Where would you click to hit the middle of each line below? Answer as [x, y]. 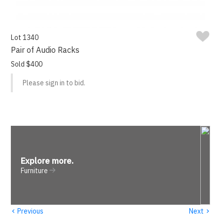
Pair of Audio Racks [45, 50]
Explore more [46, 161]
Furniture [35, 171]
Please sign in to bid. [54, 83]
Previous [30, 211]
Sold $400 [27, 64]
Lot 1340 [25, 38]
